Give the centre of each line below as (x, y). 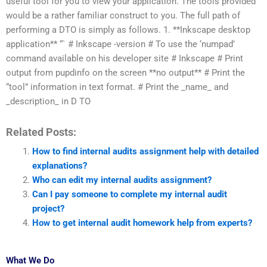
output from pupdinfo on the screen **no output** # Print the (125, 72)
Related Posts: (41, 132)
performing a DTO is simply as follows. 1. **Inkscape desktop (128, 30)
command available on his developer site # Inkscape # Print (125, 58)
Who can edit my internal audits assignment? (122, 180)
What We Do (30, 260)
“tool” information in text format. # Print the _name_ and (117, 87)
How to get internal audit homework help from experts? (142, 223)
